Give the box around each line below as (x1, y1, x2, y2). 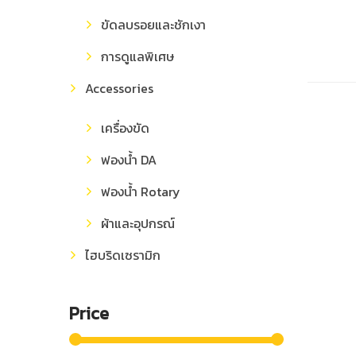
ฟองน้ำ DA (101, 150, 157, 169)
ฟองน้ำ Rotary (101, 182, 180, 201)
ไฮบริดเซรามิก (85, 246, 161, 265)
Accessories (85, 79, 153, 98)
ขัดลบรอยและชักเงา (101, 15, 206, 34)
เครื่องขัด (101, 118, 149, 137)
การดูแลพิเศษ (101, 47, 174, 66)
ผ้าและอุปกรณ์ (101, 214, 175, 233)
